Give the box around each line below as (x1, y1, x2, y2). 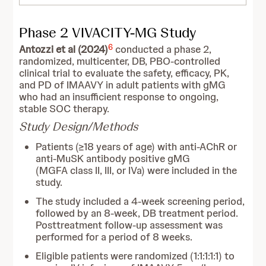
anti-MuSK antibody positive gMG (36, 152, 191, 165)
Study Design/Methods (19, 119, 138, 134)
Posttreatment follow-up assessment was (36, 218, 223, 232)
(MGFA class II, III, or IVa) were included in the (36, 164, 237, 177)
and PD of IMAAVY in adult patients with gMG (19, 78, 226, 91)
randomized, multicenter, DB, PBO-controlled (19, 55, 221, 68)
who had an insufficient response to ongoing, (19, 90, 219, 103)
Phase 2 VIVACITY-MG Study (19, 23, 197, 42)
